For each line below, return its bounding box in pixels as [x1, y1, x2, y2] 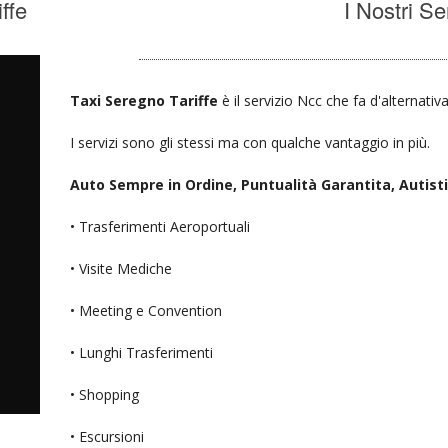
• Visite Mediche [70, 258, 173, 278]
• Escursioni [70, 426, 145, 446]
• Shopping [70, 384, 140, 404]
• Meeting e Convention [70, 300, 223, 320]
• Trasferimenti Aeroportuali [70, 216, 251, 236]
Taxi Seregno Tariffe [70, 90, 223, 110]
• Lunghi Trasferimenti [70, 342, 214, 362]
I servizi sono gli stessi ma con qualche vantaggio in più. [70, 132, 431, 152]
